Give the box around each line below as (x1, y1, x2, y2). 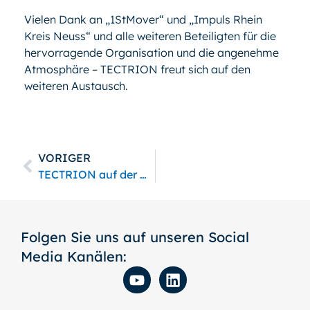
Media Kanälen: (21, 247, 127, 265)
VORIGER (38, 150, 91, 165)
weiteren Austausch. (24, 79, 131, 93)
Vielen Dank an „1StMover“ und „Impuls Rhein (24, 12, 262, 27)
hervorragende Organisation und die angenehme (24, 46, 279, 60)
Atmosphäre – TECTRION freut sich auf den (24, 62, 250, 77)
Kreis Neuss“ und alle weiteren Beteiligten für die (24, 29, 276, 44)
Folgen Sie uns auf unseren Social (21, 228, 249, 246)
